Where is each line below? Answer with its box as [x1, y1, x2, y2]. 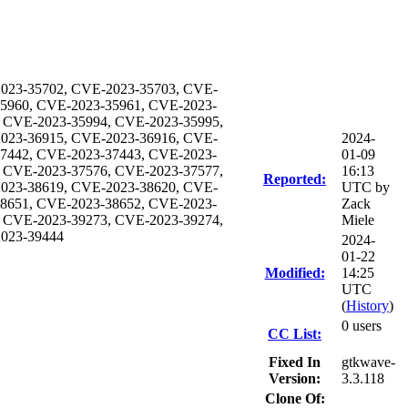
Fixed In [269, 354, 321, 370]
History [346, 298, 389, 313]
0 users [342, 318, 382, 333]
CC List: [268, 326, 321, 342]
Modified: [264, 265, 325, 280]
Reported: [263, 171, 326, 187]
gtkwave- [342, 354, 395, 370]
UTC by [342, 179, 390, 195]
